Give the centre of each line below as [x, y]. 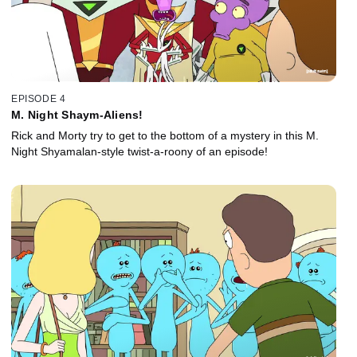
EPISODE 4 [39, 99]
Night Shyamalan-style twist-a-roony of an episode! [139, 152]
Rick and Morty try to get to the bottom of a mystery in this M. [165, 136]
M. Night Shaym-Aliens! [77, 115]
